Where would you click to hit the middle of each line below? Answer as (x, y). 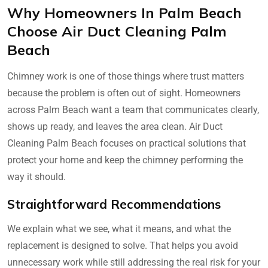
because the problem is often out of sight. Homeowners (124, 93)
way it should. (36, 177)
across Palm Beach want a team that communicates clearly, (133, 110)
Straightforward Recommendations (114, 204)
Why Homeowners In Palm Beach (124, 13)
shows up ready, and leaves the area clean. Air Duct (115, 127)
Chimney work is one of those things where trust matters (126, 77)
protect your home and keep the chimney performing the (125, 160)
